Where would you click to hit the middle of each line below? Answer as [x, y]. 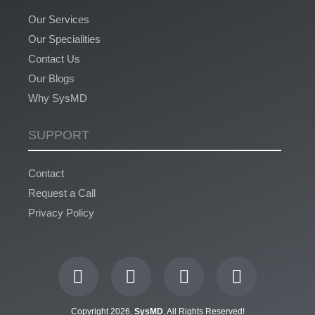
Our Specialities [64, 39]
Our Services [59, 19]
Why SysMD [58, 98]
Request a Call [62, 193]
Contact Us [54, 58]
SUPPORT [59, 135]
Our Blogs [51, 78]
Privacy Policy [61, 212]
